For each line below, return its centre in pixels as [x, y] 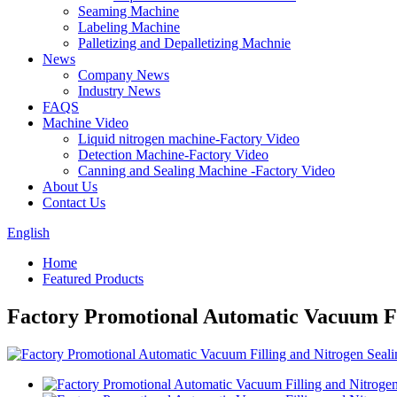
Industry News [119, 91]
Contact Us [74, 202]
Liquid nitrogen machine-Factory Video [189, 139]
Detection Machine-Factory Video [173, 155]
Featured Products [93, 279]
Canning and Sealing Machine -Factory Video [206, 171]
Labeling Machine [129, 27]
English [28, 233]
